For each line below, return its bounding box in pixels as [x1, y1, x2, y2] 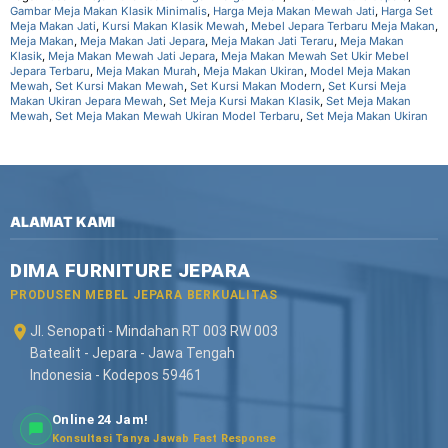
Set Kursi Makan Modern [190, 78, 322, 93]
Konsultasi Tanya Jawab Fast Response [52, 432, 277, 445]
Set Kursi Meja [328, 78, 406, 93]
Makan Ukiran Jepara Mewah [10, 93, 163, 108]
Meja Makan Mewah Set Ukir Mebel [221, 48, 409, 63]
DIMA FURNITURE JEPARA [10, 259, 251, 282]
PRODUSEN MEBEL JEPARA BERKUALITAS [10, 288, 278, 302]
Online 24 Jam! [52, 412, 149, 427]
